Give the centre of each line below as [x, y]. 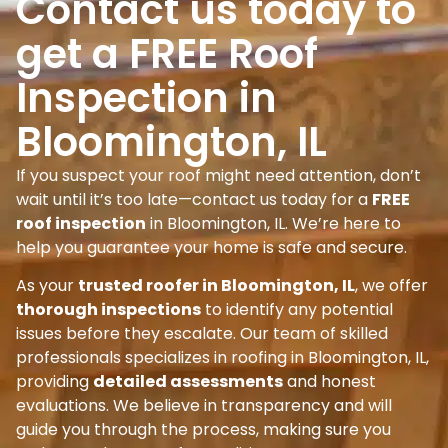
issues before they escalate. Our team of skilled [202, 334]
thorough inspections [108, 310]
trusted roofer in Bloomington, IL [216, 286]
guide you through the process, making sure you [203, 430]
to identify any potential [297, 310]
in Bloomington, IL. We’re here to [273, 223]
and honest [329, 382]
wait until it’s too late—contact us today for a [194, 199]
